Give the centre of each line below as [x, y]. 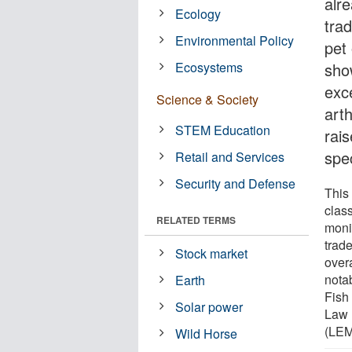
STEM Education [223, 130]
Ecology [198, 13]
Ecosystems [209, 67]
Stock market [212, 253]
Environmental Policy [235, 40]
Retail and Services [230, 156]
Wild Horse [207, 333]
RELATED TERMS [196, 220]
